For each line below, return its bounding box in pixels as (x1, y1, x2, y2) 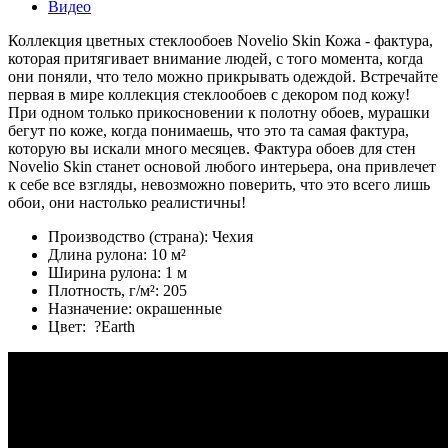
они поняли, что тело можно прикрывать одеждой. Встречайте (8, 68, 438, 86)
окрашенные (136, 300, 222, 318)
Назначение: (48, 300, 136, 318)
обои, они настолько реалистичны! (8, 194, 246, 212)
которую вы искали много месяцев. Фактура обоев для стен (8, 140, 416, 158)
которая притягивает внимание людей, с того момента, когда (8, 50, 423, 68)
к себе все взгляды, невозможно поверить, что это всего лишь (8, 176, 430, 194)
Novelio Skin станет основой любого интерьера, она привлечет (8, 158, 436, 176)
